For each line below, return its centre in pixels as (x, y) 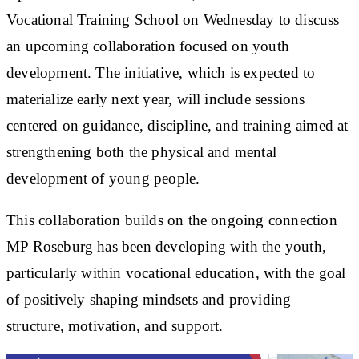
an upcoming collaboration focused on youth (148, 46)
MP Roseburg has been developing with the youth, (166, 246)
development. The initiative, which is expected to (161, 72)
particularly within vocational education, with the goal (176, 272)
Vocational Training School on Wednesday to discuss (173, 19)
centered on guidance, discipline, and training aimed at (177, 125)
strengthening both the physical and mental (141, 151)
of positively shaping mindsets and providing (149, 299)
